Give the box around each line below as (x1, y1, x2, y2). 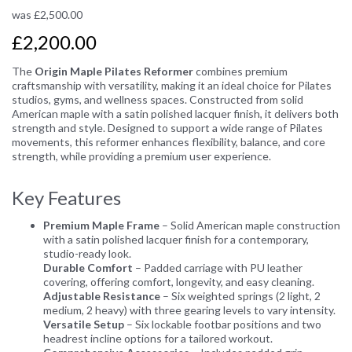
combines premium (196, 64, 288, 78)
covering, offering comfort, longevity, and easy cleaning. (43, 274, 314, 288)
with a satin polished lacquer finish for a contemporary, (43, 232, 309, 246)
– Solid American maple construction (159, 218, 340, 232)
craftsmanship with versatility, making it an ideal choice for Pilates (12, 78, 332, 92)
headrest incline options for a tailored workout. (43, 331, 273, 345)
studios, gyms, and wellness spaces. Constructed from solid (12, 92, 303, 106)
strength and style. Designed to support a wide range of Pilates (12, 120, 323, 134)
